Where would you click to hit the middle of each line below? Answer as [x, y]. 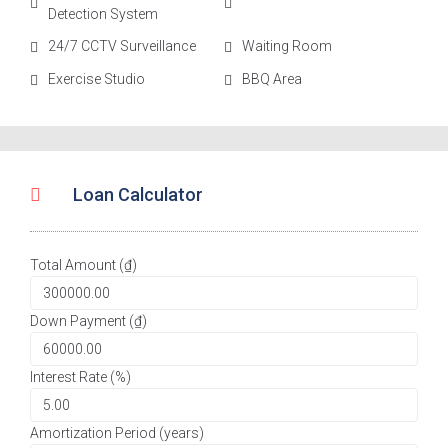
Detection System [103, 13]
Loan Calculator [137, 194]
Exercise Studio [96, 78]
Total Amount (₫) [83, 264]
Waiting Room [286, 45]
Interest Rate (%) [80, 376]
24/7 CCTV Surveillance [122, 45]
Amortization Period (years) [117, 432]
